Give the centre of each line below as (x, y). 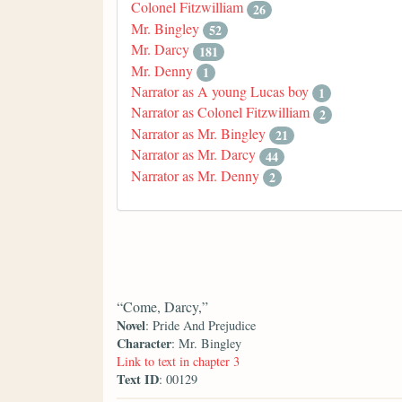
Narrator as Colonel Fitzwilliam (220, 112)
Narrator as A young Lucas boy (220, 91)
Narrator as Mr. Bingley (198, 133)
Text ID (138, 380)
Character (144, 344)
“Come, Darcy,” (162, 307)
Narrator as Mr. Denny (195, 175)
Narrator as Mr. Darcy (193, 154)
